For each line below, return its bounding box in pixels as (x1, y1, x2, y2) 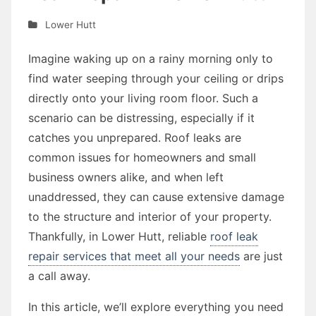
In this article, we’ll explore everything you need (28, 299, 284, 314)
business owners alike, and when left (28, 169, 224, 184)
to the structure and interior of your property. (28, 209, 272, 224)
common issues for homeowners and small (28, 150, 256, 164)
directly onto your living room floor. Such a (28, 90, 258, 105)
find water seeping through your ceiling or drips (28, 71, 284, 85)
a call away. (28, 268, 90, 283)
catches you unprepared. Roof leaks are (28, 130, 241, 145)
